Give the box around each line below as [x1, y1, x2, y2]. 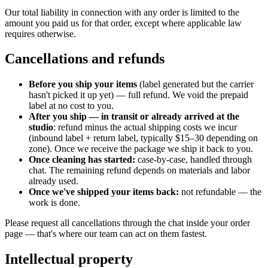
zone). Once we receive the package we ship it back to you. [29, 144, 253, 154]
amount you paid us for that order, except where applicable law [5, 17, 242, 28]
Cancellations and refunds [5, 51, 165, 67]
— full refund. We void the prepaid [116, 90, 248, 100]
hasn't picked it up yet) [29, 90, 114, 100]
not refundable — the [181, 187, 261, 197]
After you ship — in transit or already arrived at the [29, 111, 239, 122]
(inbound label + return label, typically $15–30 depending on [29, 133, 258, 144]
